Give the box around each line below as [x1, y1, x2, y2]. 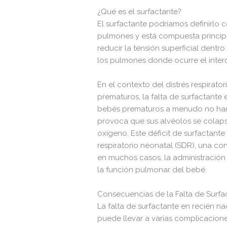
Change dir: [152, 173, 189, 182]
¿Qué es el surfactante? [97, 7, 182, 16]
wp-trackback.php [38, 76, 95, 84]
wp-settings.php [38, 37, 88, 46]
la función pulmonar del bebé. [97, 165, 207, 174]
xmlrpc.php [38, 95, 74, 103]
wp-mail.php [38, 18, 78, 26]
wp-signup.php [38, 57, 86, 65]
